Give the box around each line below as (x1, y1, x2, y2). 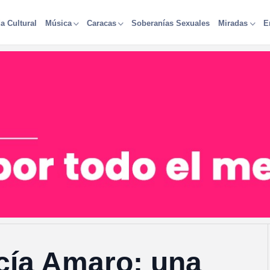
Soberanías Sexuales (131, 18, 210, 28)
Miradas (218, 18, 248, 28)
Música (45, 18, 72, 28)
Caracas (86, 18, 116, 28)
